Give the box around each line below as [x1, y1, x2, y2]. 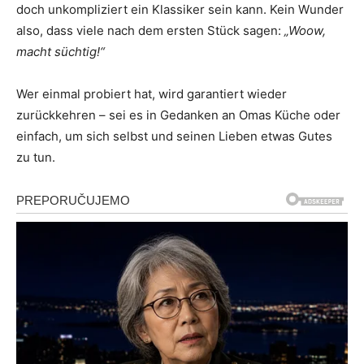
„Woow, [284, 23, 326, 39]
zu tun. [16, 149, 55, 166]
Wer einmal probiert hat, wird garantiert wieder [16, 86, 287, 102]
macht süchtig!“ [16, 44, 105, 60]
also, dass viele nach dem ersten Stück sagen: [16, 23, 284, 39]
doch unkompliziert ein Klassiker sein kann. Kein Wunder [16, 2, 344, 18]
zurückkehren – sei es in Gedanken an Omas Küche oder [16, 107, 340, 123]
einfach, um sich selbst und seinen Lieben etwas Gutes [16, 128, 332, 145]
